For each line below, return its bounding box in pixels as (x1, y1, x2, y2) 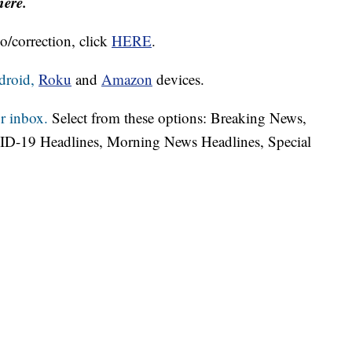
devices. (152, 69, 204, 90)
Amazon (101, 69, 152, 90)
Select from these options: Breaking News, (48, 108, 306, 128)
